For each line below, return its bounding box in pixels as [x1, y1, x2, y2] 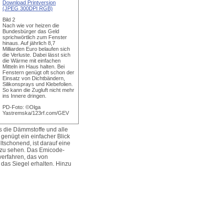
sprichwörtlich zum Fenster [2, 34, 67, 40]
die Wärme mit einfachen [2, 58, 61, 64]
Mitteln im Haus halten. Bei [2, 64, 65, 69]
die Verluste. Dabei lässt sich [2, 52, 70, 58]
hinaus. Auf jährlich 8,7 [2, 40, 55, 46]
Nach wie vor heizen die [2, 22, 59, 28]
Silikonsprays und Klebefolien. [2, 81, 73, 87]
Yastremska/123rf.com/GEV [2, 110, 69, 116]
